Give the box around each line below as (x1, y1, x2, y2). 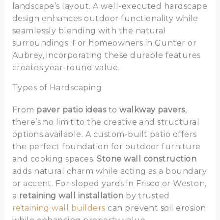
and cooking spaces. (12, 154, 97, 164)
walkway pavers (119, 105, 185, 115)
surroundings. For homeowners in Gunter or (12, 38, 197, 48)
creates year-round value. (12, 63, 120, 73)
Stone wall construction (97, 154, 197, 164)
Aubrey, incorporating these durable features (12, 51, 201, 60)
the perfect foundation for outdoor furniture (12, 142, 201, 152)
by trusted (123, 191, 170, 201)
